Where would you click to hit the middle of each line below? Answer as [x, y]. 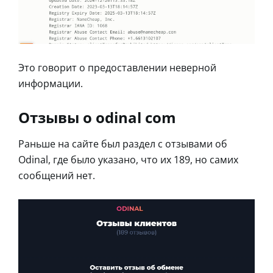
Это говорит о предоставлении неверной [117, 68]
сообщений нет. [57, 176]
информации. [51, 84]
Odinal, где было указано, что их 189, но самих [128, 160]
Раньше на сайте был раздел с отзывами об [123, 144]
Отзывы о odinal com [97, 118]
